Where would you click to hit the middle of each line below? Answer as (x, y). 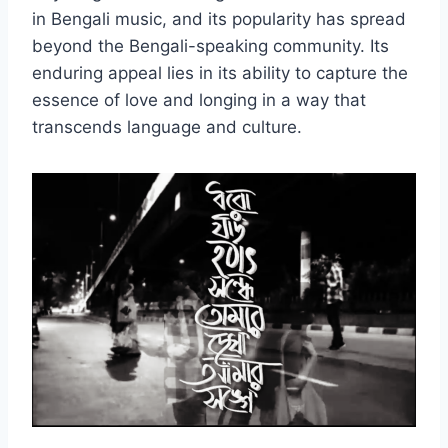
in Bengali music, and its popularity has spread (219, 19)
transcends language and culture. (167, 127)
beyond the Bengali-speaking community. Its (210, 46)
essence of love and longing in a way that (199, 100)
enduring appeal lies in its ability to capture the (220, 73)
